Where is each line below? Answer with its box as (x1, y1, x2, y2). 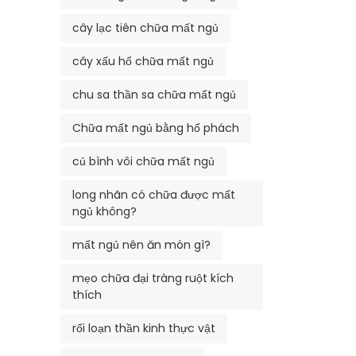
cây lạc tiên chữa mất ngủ (72, 19, 219, 36)
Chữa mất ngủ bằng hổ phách (72, 119, 239, 136)
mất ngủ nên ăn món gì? (72, 236, 211, 253)
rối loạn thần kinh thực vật (72, 319, 215, 336)
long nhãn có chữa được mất (72, 186, 235, 203)
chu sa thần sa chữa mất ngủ (72, 86, 236, 103)
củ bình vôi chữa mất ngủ (72, 153, 215, 169)
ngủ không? (72, 203, 137, 219)
